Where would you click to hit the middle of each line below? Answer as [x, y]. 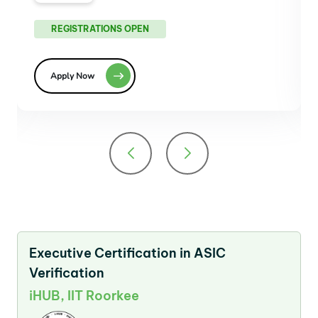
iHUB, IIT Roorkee [84, 295]
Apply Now [72, 76]
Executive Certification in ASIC [127, 253]
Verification [67, 273]
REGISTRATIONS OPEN [100, 28]
